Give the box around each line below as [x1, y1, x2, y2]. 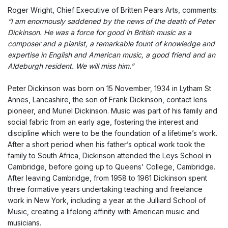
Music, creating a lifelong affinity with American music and [8, 207, 199, 216]
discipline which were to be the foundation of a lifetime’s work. [8, 128, 217, 137]
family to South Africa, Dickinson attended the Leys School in [8, 151, 211, 160]
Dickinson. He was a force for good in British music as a [8, 27, 191, 37]
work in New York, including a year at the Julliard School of [8, 195, 206, 205]
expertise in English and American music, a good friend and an [8, 50, 215, 59]
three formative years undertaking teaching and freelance [8, 184, 203, 193]
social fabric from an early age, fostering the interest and [8, 117, 198, 126]
